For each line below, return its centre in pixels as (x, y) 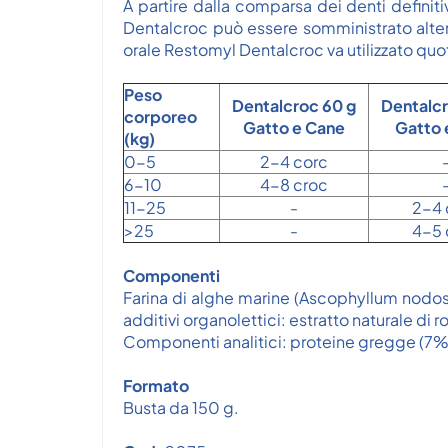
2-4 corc (294, 161)
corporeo (160, 116)
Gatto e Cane (294, 127)
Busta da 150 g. (181, 407)
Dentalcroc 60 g (294, 105)
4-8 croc (294, 184)
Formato (156, 385)
